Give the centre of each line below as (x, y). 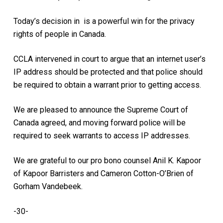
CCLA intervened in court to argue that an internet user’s (109, 59)
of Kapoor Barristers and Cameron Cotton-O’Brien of (103, 173)
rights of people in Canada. (59, 34)
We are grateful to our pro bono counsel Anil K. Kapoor (107, 160)
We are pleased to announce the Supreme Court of (101, 110)
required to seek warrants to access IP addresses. (102, 135)
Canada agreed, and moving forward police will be (99, 122)
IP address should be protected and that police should (108, 72)
